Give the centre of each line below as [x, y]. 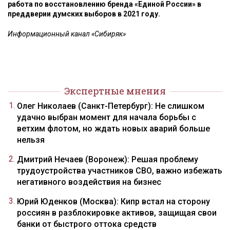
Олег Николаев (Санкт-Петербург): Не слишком [111, 106]
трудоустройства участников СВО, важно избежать [120, 171]
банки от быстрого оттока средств [87, 224]
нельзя [31, 140]
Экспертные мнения [115, 91]
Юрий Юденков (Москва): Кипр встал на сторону [113, 202]
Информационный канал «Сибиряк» [67, 34]
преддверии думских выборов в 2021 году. [84, 14]
